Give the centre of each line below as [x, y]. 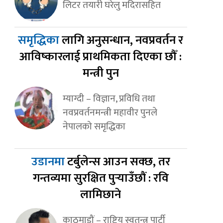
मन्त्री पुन [101, 73]
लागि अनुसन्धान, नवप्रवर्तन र [123, 41]
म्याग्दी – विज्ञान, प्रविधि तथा [109, 99]
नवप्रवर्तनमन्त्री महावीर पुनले [110, 113]
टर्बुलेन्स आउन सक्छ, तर [118, 162]
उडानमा [49, 162]
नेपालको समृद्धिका [94, 127]
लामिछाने [101, 195]
